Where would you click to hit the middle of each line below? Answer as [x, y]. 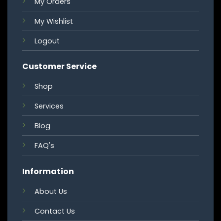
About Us [51, 191]
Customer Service [59, 67]
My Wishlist [54, 21]
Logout [47, 41]
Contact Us [55, 211]
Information [48, 171]
